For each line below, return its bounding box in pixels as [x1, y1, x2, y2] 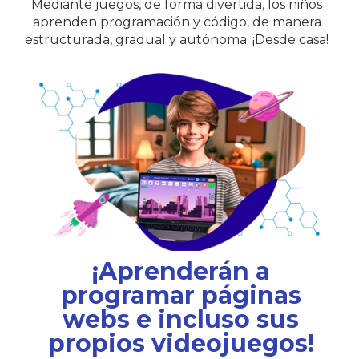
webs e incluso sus [63, 304, 299, 334]
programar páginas [60, 280, 301, 310]
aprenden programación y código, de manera [32, 14, 321, 30]
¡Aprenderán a [91, 256, 270, 286]
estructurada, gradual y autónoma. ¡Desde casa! [25, 31, 329, 47]
